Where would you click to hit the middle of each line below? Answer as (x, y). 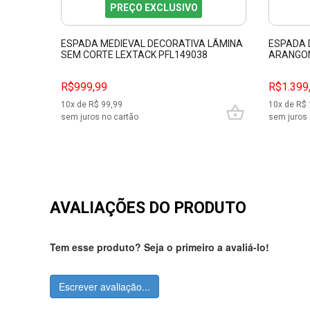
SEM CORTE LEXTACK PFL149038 (134, 54)
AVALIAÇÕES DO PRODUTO (148, 208)
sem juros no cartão (100, 117)
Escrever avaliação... (104, 287)
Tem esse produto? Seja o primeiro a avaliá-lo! (159, 247)
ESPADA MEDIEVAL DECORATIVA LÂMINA (152, 43)
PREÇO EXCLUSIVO (154, 7)
